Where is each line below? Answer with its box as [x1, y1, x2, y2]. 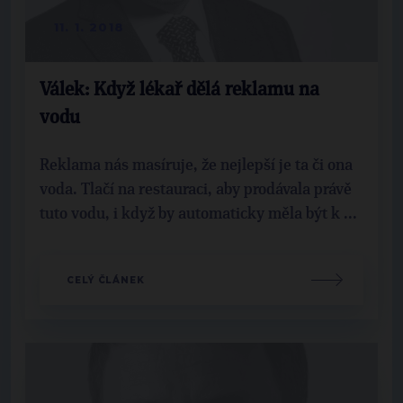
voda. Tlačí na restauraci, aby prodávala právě [40, 181, 352, 198]
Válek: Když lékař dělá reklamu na [40, 80, 319, 99]
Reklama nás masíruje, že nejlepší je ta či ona [40, 157, 353, 174]
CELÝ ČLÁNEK [67, 273, 145, 286]
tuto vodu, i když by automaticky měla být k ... [40, 205, 357, 222]
